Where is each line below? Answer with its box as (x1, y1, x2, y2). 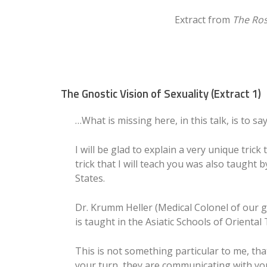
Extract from (175, 13, 232, 27)
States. (75, 171, 105, 185)
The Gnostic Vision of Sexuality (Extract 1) (61, 85, 261, 103)
